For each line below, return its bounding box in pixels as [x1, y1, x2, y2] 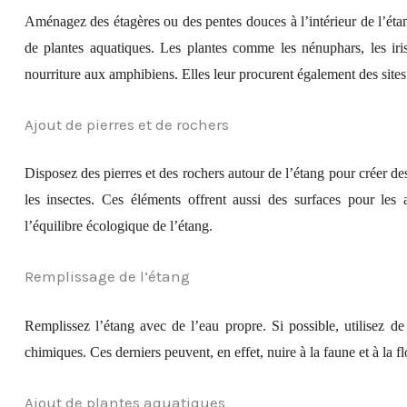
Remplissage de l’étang [24, 267, 190, 286]
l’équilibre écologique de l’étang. [24, 218, 213, 234]
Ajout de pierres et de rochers [24, 114, 229, 134]
